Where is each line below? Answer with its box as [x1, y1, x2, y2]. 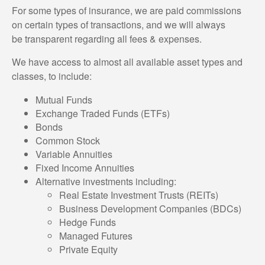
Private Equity [59, 243, 118, 257]
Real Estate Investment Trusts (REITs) [59, 188, 218, 202]
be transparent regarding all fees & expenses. [12, 32, 202, 46]
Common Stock [35, 134, 100, 148]
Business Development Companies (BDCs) [59, 202, 241, 216]
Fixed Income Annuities [35, 161, 134, 175]
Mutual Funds [35, 93, 92, 107]
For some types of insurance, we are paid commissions [12, 4, 241, 18]
